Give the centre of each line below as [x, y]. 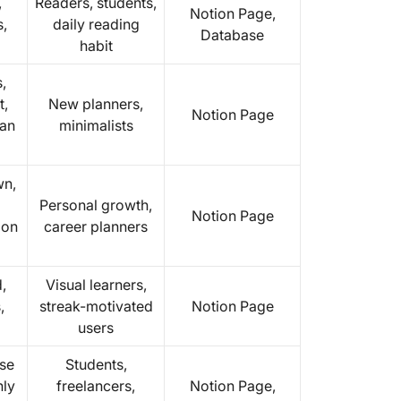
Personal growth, [96, 205]
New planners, [96, 104]
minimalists [96, 125]
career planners [96, 226]
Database [232, 35]
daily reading [96, 24]
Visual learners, [96, 285]
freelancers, [96, 386]
